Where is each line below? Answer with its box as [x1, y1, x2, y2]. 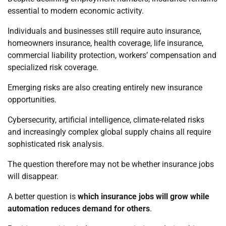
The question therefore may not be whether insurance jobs [8, 159, 214, 169]
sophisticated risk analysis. [8, 139, 104, 149]
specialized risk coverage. [8, 62, 98, 72]
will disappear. [8, 171, 59, 181]
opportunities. [8, 94, 56, 104]
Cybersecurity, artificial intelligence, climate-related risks [8, 115, 204, 125]
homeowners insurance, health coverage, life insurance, [8, 38, 203, 48]
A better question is [8, 191, 78, 201]
